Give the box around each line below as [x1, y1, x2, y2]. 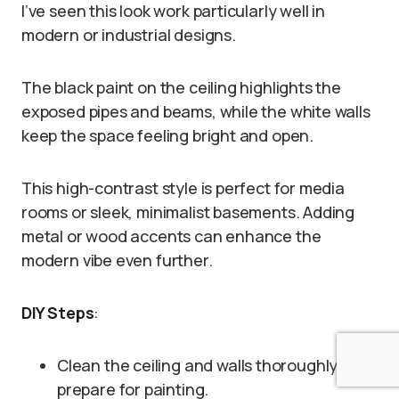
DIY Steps [21, 302, 94, 324]
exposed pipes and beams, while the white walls [21, 101, 370, 123]
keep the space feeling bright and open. [21, 125, 313, 147]
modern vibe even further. [21, 249, 213, 272]
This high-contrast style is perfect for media [21, 177, 345, 199]
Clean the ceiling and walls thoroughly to [57, 354, 357, 377]
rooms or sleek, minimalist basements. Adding [21, 201, 355, 224]
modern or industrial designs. [21, 24, 236, 46]
